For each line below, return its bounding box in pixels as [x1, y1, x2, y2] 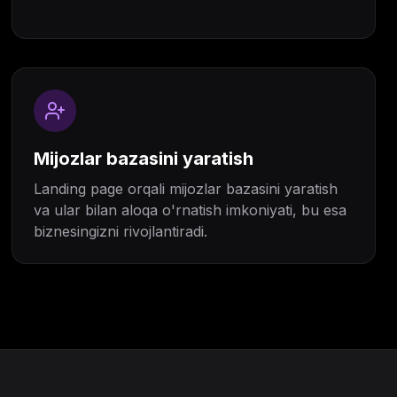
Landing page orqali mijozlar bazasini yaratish [34, 180, 339, 198]
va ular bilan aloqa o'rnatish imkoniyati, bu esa [34, 201, 347, 219]
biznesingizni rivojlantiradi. [34, 222, 208, 240]
